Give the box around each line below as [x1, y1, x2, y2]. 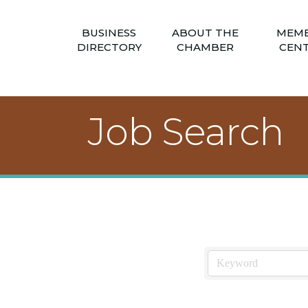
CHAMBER [177, 40, 234, 54]
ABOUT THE [172, 25, 239, 39]
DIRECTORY [76, 40, 142, 54]
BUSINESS [82, 25, 136, 39]
